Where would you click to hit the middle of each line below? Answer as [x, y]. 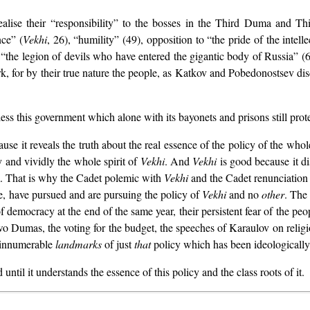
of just [118, 244]
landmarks [78, 244]
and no [244, 194]
